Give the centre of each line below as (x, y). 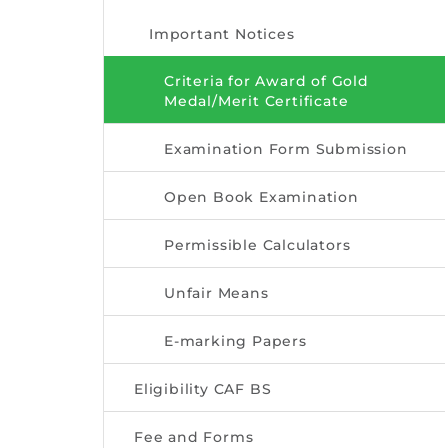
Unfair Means (216, 292)
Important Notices (222, 33)
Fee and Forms (194, 436)
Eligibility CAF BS (203, 388)
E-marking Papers (235, 340)
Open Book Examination (261, 196)
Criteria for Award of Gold (266, 80)
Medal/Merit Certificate (256, 100)
